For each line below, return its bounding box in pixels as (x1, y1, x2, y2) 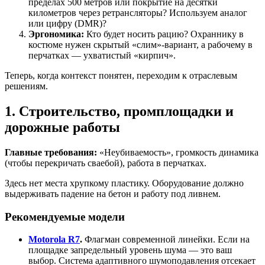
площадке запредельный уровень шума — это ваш (28, 245, 232, 256)
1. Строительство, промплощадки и (5, 103, 234, 119)
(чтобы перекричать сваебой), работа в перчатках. (5, 157, 206, 168)
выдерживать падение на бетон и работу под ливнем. (5, 188, 221, 199)
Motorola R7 (28, 234, 80, 245)
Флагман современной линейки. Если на (82, 234, 250, 245)
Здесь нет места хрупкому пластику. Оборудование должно (5, 177, 244, 188)
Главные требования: (5, 147, 97, 157)
